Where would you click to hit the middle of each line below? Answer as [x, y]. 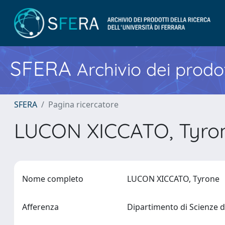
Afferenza [40, 207]
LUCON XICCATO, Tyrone [176, 179]
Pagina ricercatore [83, 104]
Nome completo [53, 179]
